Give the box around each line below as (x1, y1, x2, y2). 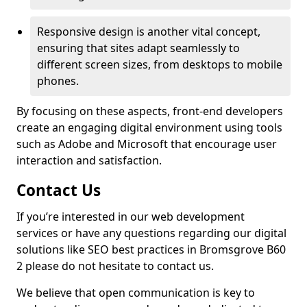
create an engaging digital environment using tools (16, 120, 282, 135)
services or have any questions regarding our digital (16, 225, 286, 241)
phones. (37, 73, 79, 88)
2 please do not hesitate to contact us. (16, 258, 214, 273)
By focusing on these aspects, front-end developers (16, 103, 283, 119)
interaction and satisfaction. (16, 153, 162, 168)
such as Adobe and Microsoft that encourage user (16, 136, 277, 151)
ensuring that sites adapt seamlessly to (37, 40, 240, 56)
